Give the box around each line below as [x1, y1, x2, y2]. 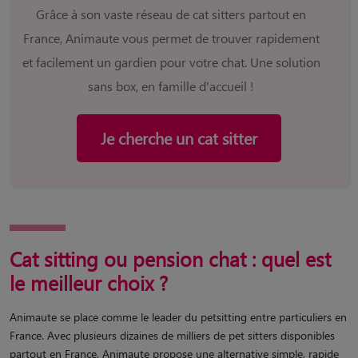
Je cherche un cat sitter [101, 126, 257, 149]
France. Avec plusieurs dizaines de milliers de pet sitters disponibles [10, 327, 335, 343]
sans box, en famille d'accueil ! [88, 77, 254, 94]
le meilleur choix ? [10, 268, 168, 296]
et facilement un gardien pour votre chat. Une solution [22, 53, 320, 70]
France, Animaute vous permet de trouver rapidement [22, 29, 320, 46]
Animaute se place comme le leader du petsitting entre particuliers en [10, 308, 347, 324]
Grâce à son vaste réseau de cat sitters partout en [36, 5, 306, 22]
